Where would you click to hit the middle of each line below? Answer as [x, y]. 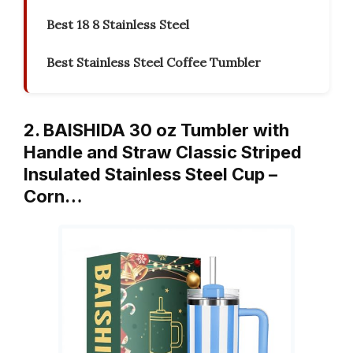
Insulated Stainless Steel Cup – [150, 175]
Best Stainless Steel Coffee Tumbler [154, 63]
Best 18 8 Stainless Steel [118, 25]
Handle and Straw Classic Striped [163, 152]
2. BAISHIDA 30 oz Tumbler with [156, 130]
